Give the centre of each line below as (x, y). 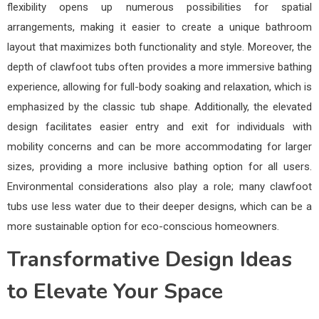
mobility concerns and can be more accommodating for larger (159, 146)
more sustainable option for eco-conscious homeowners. (143, 226)
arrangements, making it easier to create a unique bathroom (159, 27)
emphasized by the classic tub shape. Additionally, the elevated (159, 106)
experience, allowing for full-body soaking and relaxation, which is (159, 87)
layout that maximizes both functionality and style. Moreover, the (159, 47)
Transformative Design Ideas (150, 259)
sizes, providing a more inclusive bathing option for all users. (159, 166)
